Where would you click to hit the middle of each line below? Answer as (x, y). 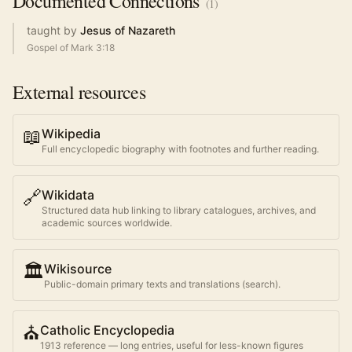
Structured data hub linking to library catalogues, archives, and (179, 210)
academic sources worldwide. (107, 223)
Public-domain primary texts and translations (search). (162, 284)
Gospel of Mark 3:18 (71, 48)
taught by (52, 30)
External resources (79, 92)
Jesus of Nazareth (128, 30)
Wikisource (78, 269)
